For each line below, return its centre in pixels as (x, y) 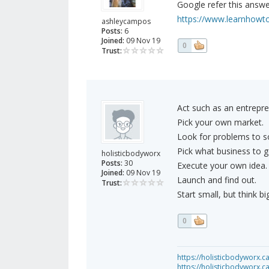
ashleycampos (126, 22)
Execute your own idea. (222, 166)
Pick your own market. (220, 122)
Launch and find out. (216, 180)
